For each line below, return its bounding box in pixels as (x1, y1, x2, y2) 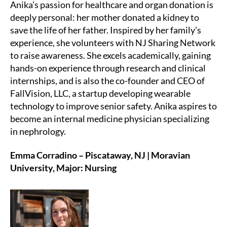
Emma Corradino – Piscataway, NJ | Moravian (10, 149, 190, 161)
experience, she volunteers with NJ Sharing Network (10, 36, 215, 48)
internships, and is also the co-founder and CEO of (10, 74, 205, 86)
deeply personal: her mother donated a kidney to (10, 11, 199, 23)
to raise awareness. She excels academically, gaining (10, 49, 211, 61)
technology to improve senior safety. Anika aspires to (10, 100, 217, 111)
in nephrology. (10, 125, 66, 137)
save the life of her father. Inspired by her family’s (10, 24, 201, 35)
